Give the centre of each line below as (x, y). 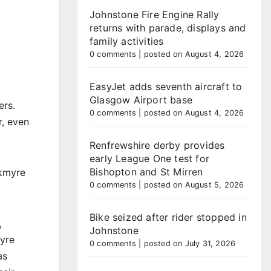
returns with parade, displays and (168, 28)
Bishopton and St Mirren (146, 172)
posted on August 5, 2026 (194, 185)
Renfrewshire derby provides (157, 145)
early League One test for (149, 158)
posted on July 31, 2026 (190, 243)
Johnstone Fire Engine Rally (155, 15)
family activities (127, 41)
